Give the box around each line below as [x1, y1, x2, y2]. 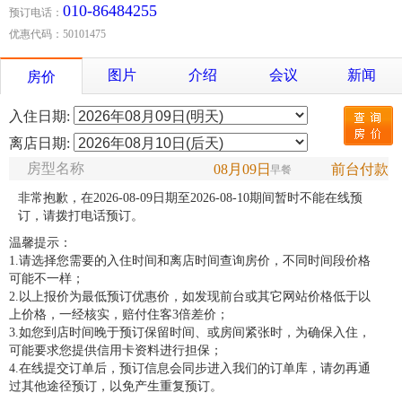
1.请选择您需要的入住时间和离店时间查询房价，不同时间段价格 [9, 254, 371, 268]
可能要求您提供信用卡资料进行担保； [9, 344, 223, 358]
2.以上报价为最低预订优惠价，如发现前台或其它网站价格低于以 [9, 290, 371, 304]
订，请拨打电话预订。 [18, 209, 144, 223]
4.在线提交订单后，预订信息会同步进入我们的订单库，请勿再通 [9, 362, 371, 376]
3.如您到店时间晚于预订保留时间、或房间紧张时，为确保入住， [9, 326, 371, 340]
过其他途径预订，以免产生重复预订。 [9, 380, 223, 394]
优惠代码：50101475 [9, 28, 106, 41]
